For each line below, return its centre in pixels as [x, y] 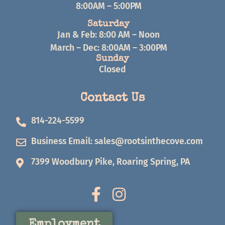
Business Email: [63, 142]
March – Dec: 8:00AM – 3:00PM [108, 48]
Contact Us [113, 99]
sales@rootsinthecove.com [149, 142]
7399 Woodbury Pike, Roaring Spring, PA [110, 162]
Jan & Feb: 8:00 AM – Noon [108, 35]
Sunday [113, 59]
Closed [113, 70]
